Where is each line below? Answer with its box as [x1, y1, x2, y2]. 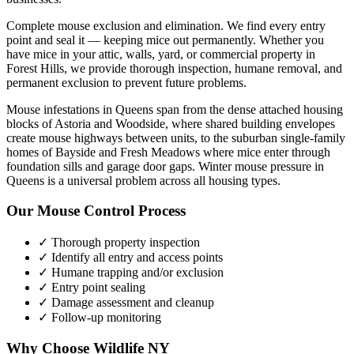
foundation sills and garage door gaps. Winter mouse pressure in [6, 159, 324, 173]
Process [134, 202, 186, 220]
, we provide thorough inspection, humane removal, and [64, 61, 342, 75]
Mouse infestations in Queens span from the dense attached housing [6, 102, 343, 116]
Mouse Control [37, 202, 134, 220]
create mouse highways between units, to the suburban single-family [6, 130, 345, 145]
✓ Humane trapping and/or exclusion [38, 265, 224, 280]
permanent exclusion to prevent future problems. [6, 75, 247, 89]
